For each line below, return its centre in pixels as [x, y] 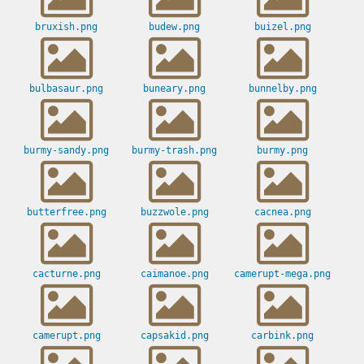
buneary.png [174, 89]
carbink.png [282, 336]
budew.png [174, 27]
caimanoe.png [174, 274]
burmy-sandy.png [66, 151]
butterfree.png [66, 212]
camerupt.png [66, 336]
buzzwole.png [174, 212]
